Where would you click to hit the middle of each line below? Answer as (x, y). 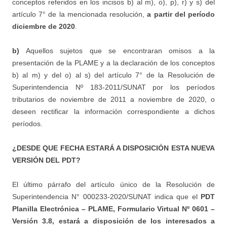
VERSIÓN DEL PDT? (46, 160)
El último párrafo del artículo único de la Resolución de (113, 184)
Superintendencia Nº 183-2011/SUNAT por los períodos (113, 87)
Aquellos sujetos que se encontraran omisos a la (117, 51)
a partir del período (181, 14)
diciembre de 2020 (44, 26)
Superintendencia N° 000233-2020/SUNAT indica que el (106, 197)
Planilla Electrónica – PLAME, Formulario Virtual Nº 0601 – (113, 209)
